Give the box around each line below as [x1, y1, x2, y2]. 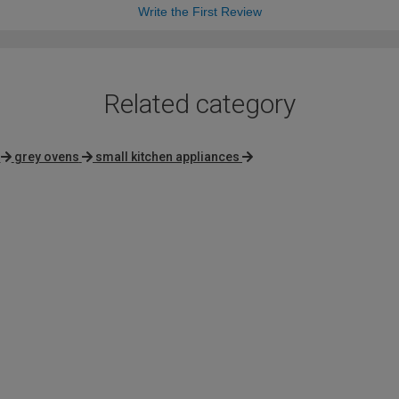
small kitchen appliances [95, 150, 240, 165]
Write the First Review [137, 4, 262, 20]
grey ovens [13, 150, 79, 165]
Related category [103, 88, 296, 120]
